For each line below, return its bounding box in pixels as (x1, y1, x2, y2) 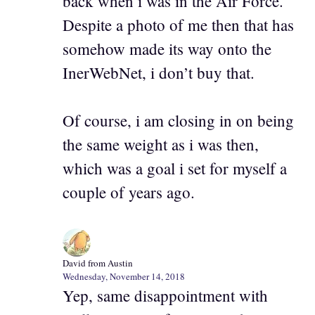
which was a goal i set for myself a (63, 157, 287, 179)
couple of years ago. (63, 181, 195, 203)
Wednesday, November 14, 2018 (63, 269, 185, 283)
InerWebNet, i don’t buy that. (63, 61, 255, 83)
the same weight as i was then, (63, 134, 259, 155)
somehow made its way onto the (63, 37, 271, 59)
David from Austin (63, 256, 133, 269)
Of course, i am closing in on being (63, 110, 294, 131)
